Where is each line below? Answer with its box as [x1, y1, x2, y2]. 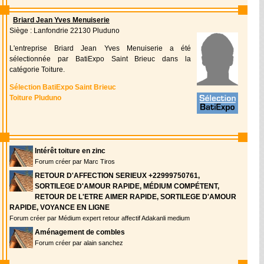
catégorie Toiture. [9, 65, 65, 74]
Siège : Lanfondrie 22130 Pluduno [9, 27, 120, 35]
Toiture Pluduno [9, 94, 61, 102]
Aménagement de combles [35, 228, 125, 236]
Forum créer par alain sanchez [35, 239, 123, 246]
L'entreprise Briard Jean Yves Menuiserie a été [9, 44, 191, 52]
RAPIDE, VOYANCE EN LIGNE [9, 203, 110, 212]
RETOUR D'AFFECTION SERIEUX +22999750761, [35, 171, 200, 180]
